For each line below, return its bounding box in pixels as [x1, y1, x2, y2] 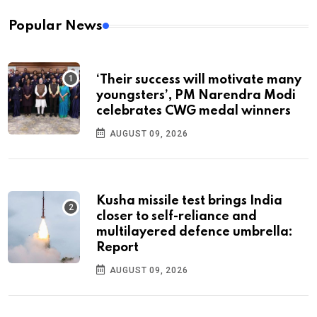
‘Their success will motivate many [96, 74, 301, 87]
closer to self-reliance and [96, 210, 257, 224]
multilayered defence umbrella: [96, 226, 293, 239]
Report [96, 241, 139, 255]
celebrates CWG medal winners [96, 105, 291, 118]
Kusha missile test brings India [96, 195, 282, 208]
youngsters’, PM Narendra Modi [96, 89, 296, 103]
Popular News [8, 19, 103, 33]
